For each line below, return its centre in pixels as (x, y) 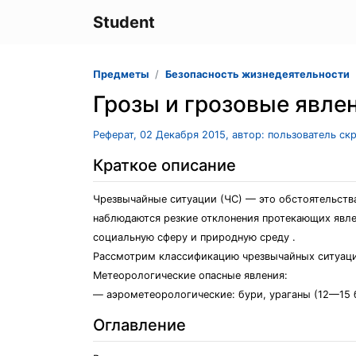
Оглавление (139, 325)
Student (124, 22)
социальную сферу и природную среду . (194, 237)
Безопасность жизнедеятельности (257, 74)
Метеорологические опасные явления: (190, 275)
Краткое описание (164, 165)
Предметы (121, 74)
